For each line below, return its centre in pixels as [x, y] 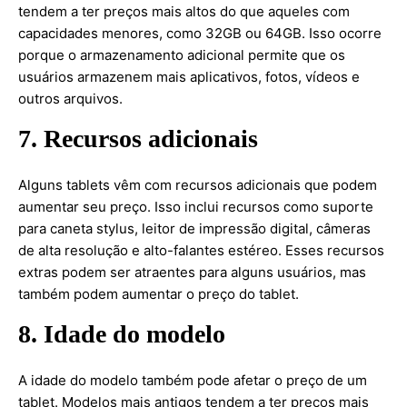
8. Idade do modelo [122, 334]
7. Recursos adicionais [138, 139]
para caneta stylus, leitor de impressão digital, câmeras [194, 228]
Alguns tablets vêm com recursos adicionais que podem [198, 185]
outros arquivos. [70, 99]
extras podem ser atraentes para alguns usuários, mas [192, 272]
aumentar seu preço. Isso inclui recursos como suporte [196, 207]
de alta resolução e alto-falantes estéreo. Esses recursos [201, 250]
